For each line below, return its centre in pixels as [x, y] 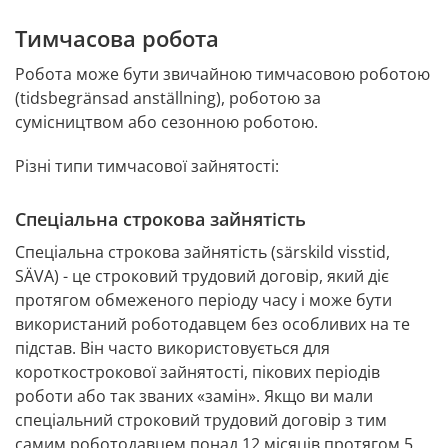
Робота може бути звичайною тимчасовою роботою [222, 74]
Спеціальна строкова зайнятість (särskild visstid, [202, 252]
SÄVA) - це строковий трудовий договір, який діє [202, 276]
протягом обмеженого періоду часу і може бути [203, 300]
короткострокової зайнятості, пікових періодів [197, 372]
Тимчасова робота [117, 38]
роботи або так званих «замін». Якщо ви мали [194, 396]
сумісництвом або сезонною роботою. [166, 122]
